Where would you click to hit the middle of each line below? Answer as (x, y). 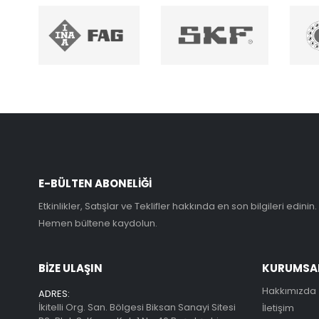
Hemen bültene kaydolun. (98, 224)
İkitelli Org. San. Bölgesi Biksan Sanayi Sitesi (137, 308)
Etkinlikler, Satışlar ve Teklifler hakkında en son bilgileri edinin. (177, 206)
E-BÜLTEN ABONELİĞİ (95, 184)
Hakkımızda (289, 291)
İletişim (278, 308)
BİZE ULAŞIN (70, 268)
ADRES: (54, 294)
